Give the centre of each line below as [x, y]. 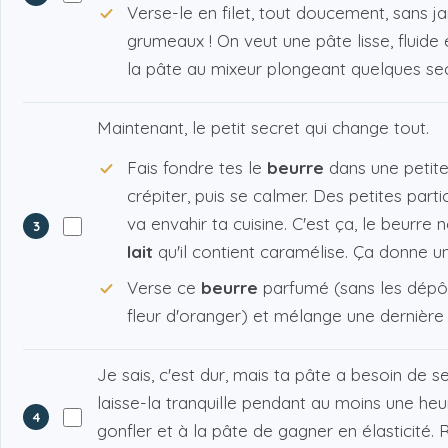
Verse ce [164, 288]
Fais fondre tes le [197, 168]
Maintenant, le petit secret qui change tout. [263, 128]
